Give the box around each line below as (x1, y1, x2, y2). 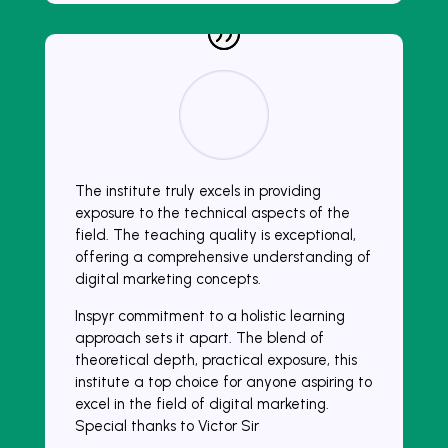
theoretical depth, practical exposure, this (74, 350, 357, 369)
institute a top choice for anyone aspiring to (74, 372, 372, 391)
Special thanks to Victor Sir (74, 416, 259, 435)
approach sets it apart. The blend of (74, 328, 324, 347)
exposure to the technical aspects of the (74, 203, 350, 222)
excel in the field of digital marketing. (74, 394, 329, 413)
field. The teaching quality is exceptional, (74, 225, 356, 244)
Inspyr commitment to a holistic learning (74, 306, 345, 325)
